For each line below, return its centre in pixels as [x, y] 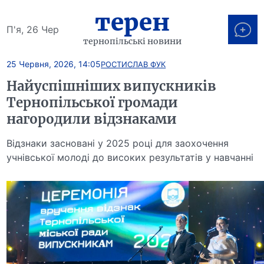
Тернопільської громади [93, 103]
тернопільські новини [132, 41]
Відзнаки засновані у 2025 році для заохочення [118, 143]
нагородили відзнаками [92, 119]
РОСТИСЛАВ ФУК [133, 64]
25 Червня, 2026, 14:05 [54, 64]
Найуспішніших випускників [112, 86]
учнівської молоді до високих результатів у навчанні [130, 157]
